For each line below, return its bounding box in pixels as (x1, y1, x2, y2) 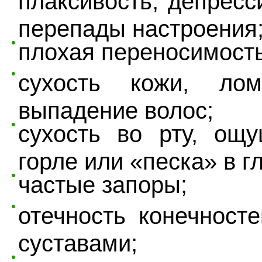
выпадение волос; (18, 96, 213, 116)
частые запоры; (18, 171, 187, 198)
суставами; (18, 229, 137, 249)
